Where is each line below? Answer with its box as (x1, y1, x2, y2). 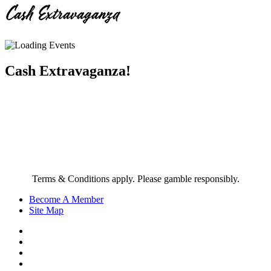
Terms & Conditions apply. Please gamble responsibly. (31, 173, 240, 184)
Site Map (29, 204, 64, 215)
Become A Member (29, 194, 103, 204)
